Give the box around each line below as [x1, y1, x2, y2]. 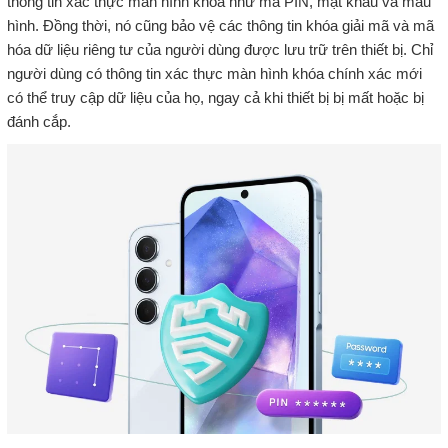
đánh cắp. [6, 113, 71, 131]
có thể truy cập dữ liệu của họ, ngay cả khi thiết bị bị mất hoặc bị [6, 89, 424, 107]
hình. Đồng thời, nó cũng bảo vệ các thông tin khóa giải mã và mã [6, 17, 434, 35]
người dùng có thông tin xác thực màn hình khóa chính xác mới [6, 65, 422, 83]
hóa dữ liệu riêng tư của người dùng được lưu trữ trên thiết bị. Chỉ [6, 41, 433, 59]
